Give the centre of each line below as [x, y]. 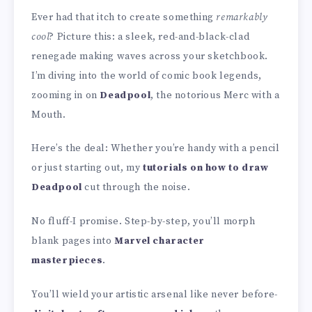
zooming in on [66, 95]
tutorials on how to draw [206, 168]
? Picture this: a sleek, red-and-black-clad [150, 37]
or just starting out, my [87, 168]
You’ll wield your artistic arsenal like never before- [155, 294]
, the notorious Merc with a [215, 95]
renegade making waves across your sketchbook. [150, 56]
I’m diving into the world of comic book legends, [147, 76]
